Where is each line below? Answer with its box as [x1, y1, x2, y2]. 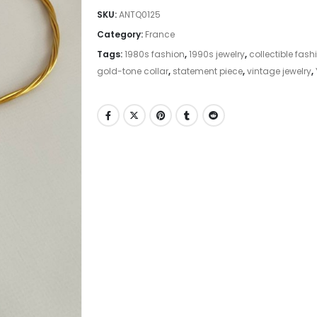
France [144, 28, 175, 41]
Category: [96, 28, 145, 41]
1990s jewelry [188, 48, 245, 61]
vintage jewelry [246, 65, 311, 78]
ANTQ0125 [118, 8, 161, 21]
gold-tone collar [96, 65, 168, 78]
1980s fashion [124, 48, 185, 61]
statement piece [172, 65, 243, 78]
